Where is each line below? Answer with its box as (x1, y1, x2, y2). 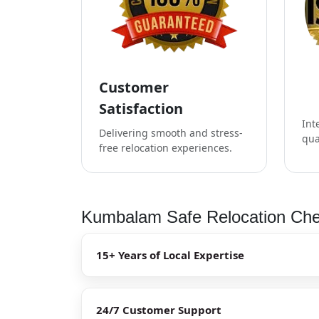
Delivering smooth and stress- (99, 125, 243, 140)
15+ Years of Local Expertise (96, 247, 244, 262)
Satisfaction (99, 98, 183, 118)
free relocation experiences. (99, 140, 232, 155)
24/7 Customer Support (96, 302, 221, 317)
